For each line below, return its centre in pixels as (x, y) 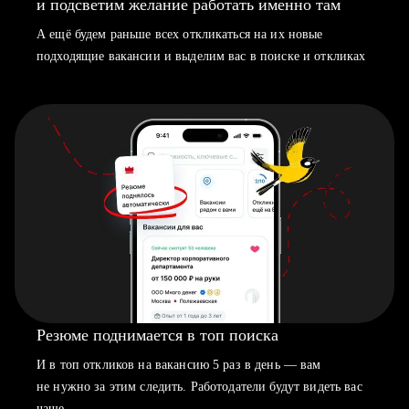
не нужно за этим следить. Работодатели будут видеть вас (199, 387)
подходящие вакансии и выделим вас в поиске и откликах (201, 56)
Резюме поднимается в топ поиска (157, 335)
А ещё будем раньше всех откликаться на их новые (180, 34)
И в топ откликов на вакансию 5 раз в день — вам (179, 365)
